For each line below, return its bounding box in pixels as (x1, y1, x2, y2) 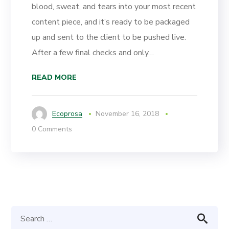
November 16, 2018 (96, 109, 159, 119)
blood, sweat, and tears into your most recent (32, 1, 196, 13)
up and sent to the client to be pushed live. (32, 32, 187, 43)
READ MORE (32, 73, 77, 83)
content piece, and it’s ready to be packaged (32, 16, 190, 28)
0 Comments (32, 124, 73, 134)
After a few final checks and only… (32, 47, 154, 59)
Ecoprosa (52, 109, 83, 119)
